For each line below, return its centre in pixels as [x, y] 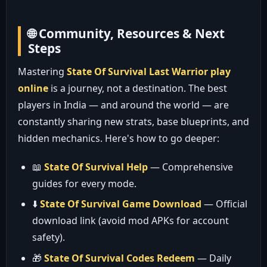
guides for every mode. [84, 184]
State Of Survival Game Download [120, 204]
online [33, 89]
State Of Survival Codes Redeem [119, 258]
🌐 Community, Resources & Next [126, 33]
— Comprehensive [190, 167]
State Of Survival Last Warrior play [148, 72]
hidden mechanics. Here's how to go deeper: [118, 139]
